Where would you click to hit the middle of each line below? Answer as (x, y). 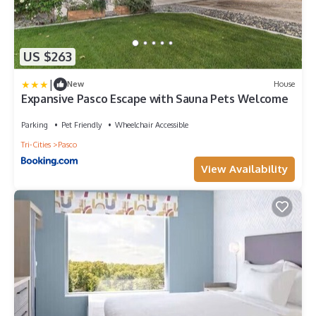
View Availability (244, 169)
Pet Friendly (81, 124)
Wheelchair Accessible (152, 124)
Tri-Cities (36, 144)
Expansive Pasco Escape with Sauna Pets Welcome (155, 98)
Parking (35, 124)
